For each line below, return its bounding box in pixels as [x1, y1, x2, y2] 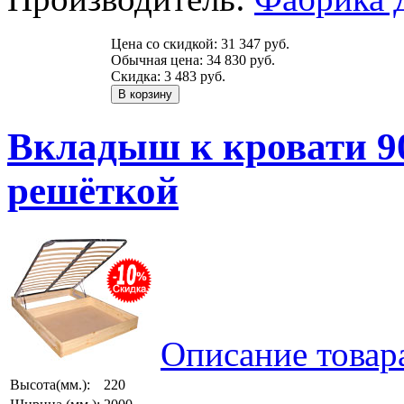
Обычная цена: [111, 52, 207, 68]
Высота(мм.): [10, 376, 90, 392]
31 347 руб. [221, 36, 289, 51]
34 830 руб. [207, 52, 275, 68]
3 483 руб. [164, 69, 225, 84]
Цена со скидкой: [111, 36, 221, 51]
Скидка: [111, 69, 164, 84]
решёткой [7, 169, 179, 212]
